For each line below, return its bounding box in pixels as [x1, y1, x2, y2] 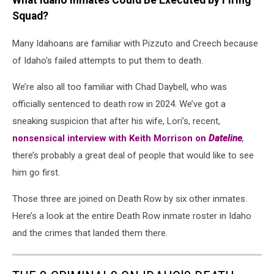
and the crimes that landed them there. [12, 227, 170, 239]
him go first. [12, 166, 62, 178]
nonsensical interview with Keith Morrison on [12, 132, 209, 144]
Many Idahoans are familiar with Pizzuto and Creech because [12, 37, 258, 49]
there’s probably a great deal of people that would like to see [12, 149, 254, 161]
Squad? [12, 10, 48, 23]
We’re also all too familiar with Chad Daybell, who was [12, 81, 227, 92]
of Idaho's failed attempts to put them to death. [12, 54, 206, 66]
